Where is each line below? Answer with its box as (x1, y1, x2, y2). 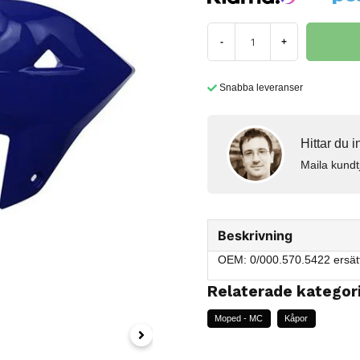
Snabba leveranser (219, 82, 304, 93)
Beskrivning (218, 227, 293, 243)
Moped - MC (215, 313, 264, 324)
